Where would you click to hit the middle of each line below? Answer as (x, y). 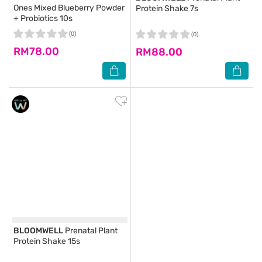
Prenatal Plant (90, 231)
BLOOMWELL (38, 231)
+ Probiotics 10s (43, 18)
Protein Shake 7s (167, 8)
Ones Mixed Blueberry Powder (69, 8)
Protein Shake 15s (47, 241)
